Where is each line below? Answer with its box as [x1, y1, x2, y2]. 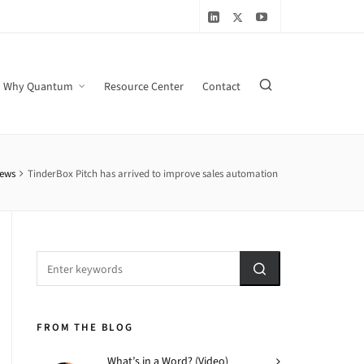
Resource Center [104, 79, 184, 94]
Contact [202, 79, 240, 94]
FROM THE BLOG [37, 320, 133, 334]
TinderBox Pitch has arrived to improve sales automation [28, 166, 278, 180]
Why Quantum [3, 79, 73, 94]
